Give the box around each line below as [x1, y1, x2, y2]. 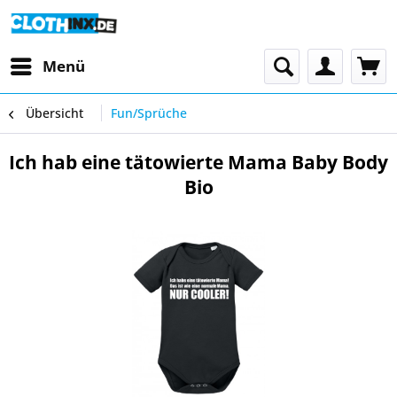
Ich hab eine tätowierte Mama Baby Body [9, 150, 388, 175]
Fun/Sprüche [111, 105, 187, 121]
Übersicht [26, 105, 83, 121]
